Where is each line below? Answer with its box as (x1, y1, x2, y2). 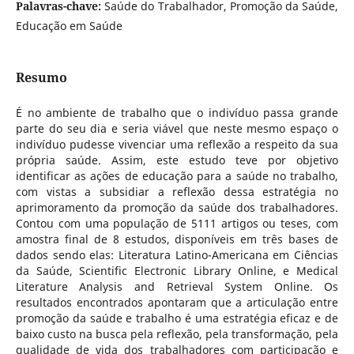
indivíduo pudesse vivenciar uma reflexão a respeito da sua (15, 137, 339, 152)
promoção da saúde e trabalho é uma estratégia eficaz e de (15, 311, 339, 326)
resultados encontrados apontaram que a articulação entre (15, 295, 339, 310)
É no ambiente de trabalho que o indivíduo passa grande (15, 105, 339, 120)
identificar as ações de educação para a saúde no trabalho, (15, 168, 339, 183)
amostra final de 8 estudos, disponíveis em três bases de (15, 232, 339, 247)
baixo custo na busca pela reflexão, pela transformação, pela (15, 326, 339, 341)
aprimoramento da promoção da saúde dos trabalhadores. (15, 200, 339, 215)
